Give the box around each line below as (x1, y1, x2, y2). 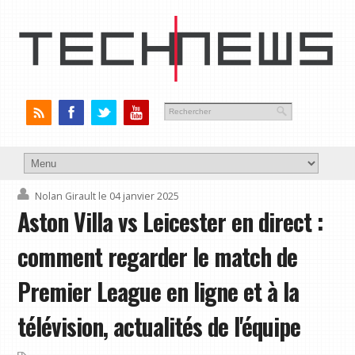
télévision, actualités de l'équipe (17, 309, 301, 345)
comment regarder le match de (17, 239, 298, 275)
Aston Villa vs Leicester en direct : (17, 204, 324, 240)
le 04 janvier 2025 (98, 189, 180, 204)
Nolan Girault (35, 189, 97, 204)
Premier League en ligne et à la (17, 274, 300, 310)
